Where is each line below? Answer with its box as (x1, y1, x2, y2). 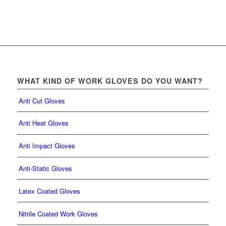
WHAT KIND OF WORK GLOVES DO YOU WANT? (17, 76, 203, 86)
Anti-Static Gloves (18, 163, 72, 173)
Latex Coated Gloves (18, 186, 80, 196)
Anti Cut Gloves (18, 95, 65, 105)
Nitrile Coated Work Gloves (18, 208, 98, 218)
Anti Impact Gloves (18, 141, 75, 151)
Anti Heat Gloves (18, 118, 69, 128)
